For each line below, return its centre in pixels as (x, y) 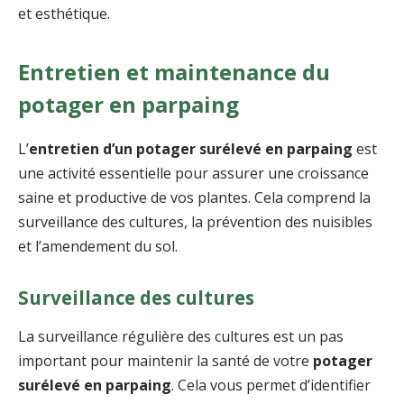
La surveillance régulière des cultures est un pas (181, 336)
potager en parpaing (129, 104)
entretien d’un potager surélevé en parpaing (191, 148)
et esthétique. (64, 14)
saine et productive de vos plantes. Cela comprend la (194, 197)
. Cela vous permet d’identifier (271, 385)
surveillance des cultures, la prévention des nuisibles (195, 221)
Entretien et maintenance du (174, 71)
